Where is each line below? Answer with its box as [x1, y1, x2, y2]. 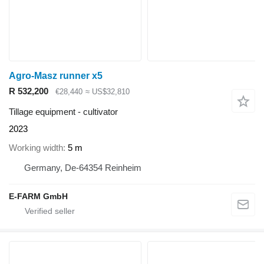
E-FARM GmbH [9, 192, 68, 202]
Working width [9, 143, 63, 153]
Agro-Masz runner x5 [9, 71, 103, 81]
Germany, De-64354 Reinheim [24, 163, 141, 173]
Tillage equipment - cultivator [9, 106, 118, 117]
